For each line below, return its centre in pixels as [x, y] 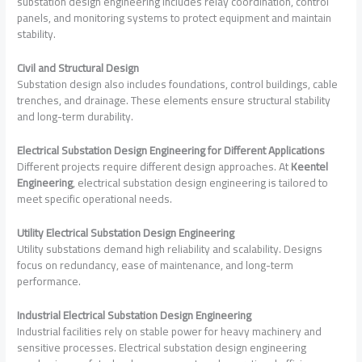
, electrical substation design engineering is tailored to [201, 183]
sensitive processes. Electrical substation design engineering [162, 347]
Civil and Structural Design [78, 68]
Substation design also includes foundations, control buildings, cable [178, 84]
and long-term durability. [76, 117]
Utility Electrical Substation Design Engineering [126, 232]
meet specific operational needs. [95, 199]
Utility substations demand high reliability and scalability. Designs [170, 248]
